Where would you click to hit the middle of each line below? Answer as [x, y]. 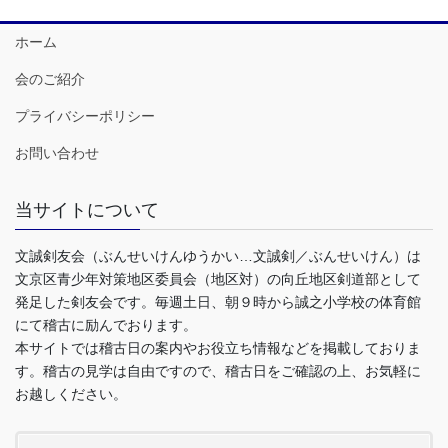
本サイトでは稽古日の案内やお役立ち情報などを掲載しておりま [218, 348]
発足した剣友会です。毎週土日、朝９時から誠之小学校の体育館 [218, 302]
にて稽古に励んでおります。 [106, 325]
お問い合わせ [57, 153]
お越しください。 [71, 394]
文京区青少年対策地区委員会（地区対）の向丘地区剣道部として [218, 279]
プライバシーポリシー [85, 116]
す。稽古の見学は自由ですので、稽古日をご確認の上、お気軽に [218, 371]
